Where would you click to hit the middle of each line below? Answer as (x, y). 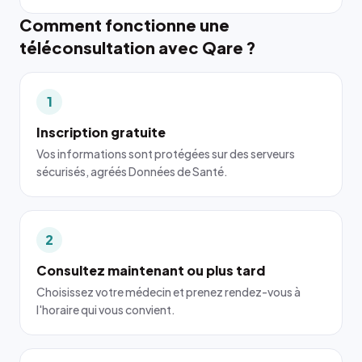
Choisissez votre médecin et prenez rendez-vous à (168, 292)
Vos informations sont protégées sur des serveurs (166, 154)
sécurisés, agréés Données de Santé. (132, 171)
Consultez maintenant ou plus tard (151, 270)
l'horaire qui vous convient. (106, 309)
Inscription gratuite (101, 132)
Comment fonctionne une (124, 25)
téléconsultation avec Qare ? (138, 47)
